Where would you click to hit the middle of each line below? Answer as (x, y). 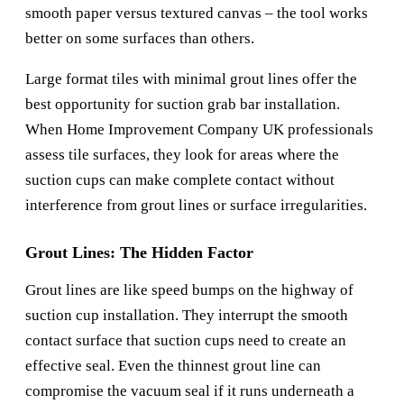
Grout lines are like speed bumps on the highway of (189, 290)
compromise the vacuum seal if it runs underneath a (190, 391)
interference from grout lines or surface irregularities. (196, 206)
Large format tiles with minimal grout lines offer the (191, 79)
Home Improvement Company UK (175, 130)
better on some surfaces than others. (140, 39)
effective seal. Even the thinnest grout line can (173, 366)
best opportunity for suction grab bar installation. (183, 105)
